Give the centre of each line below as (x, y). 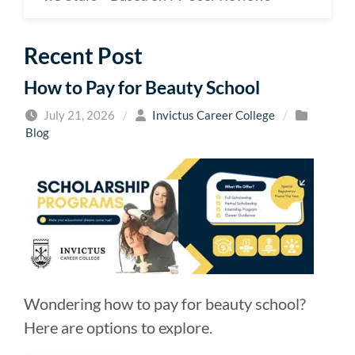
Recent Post (83, 56)
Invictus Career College (214, 115)
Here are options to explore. (118, 327)
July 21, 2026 (78, 115)
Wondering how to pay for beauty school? (165, 303)
